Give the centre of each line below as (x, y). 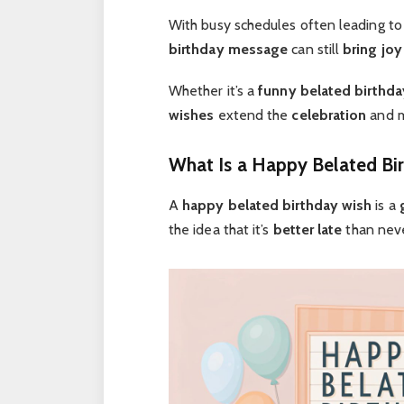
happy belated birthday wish (277, 205)
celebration (329, 115)
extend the (253, 115)
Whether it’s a (213, 90)
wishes (191, 115)
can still (316, 49)
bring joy (372, 49)
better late (308, 229)
